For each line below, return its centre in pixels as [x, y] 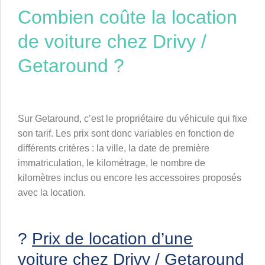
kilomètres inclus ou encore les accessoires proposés [130, 178]
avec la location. [52, 193]
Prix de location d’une [112, 239]
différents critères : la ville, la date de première [114, 148]
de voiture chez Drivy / [112, 42]
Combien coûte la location [127, 17]
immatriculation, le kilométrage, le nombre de [112, 163]
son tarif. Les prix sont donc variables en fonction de [126, 134]
